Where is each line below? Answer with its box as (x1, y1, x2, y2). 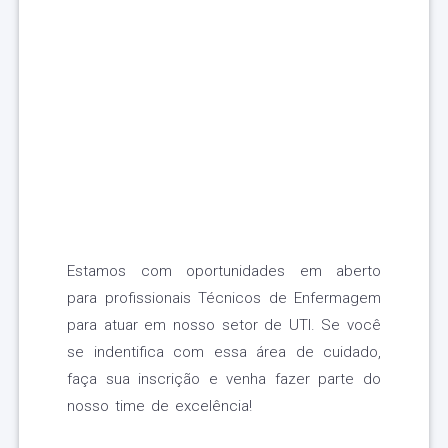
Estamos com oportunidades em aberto (67, 262, 381, 281)
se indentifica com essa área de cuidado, (67, 343, 381, 362)
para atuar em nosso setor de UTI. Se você (67, 316, 381, 335)
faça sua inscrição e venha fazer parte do (67, 370, 381, 389)
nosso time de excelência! (67, 397, 252, 416)
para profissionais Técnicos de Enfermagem (67, 289, 381, 308)
